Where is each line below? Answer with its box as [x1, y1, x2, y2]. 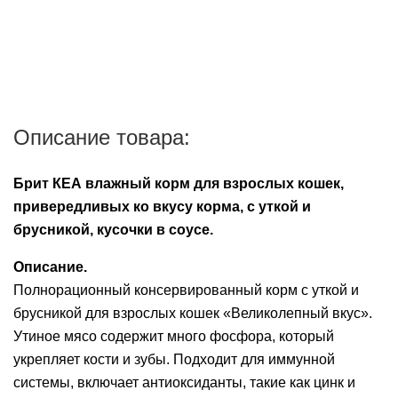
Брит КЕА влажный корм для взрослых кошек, [13, 176, 344, 191]
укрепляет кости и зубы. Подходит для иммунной [13, 352, 335, 367]
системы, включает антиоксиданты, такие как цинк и [13, 375, 355, 390]
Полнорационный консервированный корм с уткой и [13, 283, 359, 298]
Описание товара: [13, 125, 190, 149]
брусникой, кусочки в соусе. [13, 222, 213, 237]
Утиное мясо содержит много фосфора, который [13, 329, 334, 344]
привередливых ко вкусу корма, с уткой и [13, 199, 311, 214]
